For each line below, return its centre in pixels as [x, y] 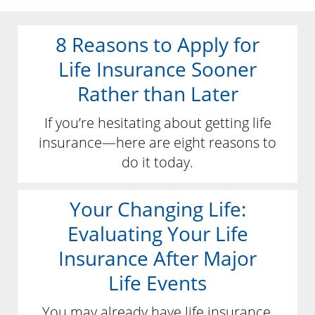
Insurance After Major [157, 258]
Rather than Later [157, 94]
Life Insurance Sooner [157, 69]
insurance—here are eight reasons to [157, 143]
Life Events [157, 283]
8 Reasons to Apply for [157, 45]
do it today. [157, 162]
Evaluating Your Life [157, 234]
